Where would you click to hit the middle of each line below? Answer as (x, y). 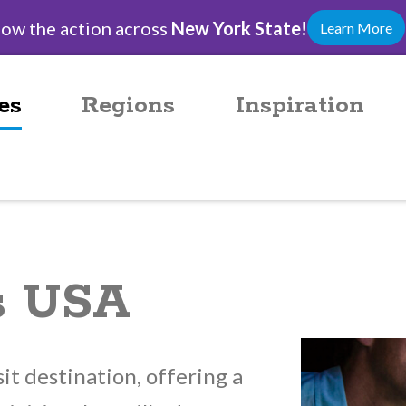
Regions (129, 106)
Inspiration (300, 106)
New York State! (239, 28)
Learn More (356, 28)
